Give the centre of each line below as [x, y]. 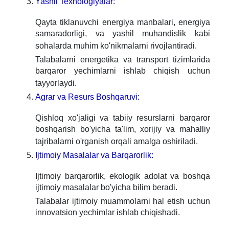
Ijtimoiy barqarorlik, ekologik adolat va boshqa [123, 176]
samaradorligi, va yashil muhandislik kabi [123, 35]
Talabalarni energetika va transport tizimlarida [123, 60]
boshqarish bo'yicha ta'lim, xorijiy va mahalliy [123, 131]
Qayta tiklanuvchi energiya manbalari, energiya [123, 22]
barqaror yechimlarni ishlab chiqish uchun [123, 72]
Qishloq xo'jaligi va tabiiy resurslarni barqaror [123, 118]
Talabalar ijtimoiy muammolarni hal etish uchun [123, 201]
